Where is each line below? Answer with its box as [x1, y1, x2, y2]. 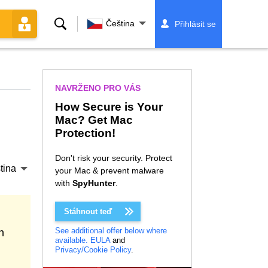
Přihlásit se [175, 19, 216, 29]
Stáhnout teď [64, 207, 112, 216]
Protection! [55, 127, 115, 139]
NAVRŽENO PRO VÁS [55, 83, 141, 93]
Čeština [106, 19, 135, 28]
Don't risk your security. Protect [55, 153, 172, 163]
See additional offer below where [55, 226, 167, 235]
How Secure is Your [55, 100, 163, 113]
